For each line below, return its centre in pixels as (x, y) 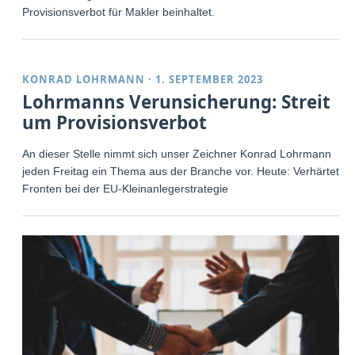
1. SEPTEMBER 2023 (210, 79)
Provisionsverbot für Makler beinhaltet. (119, 11)
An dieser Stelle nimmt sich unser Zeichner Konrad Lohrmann (177, 153)
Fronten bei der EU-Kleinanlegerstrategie (126, 188)
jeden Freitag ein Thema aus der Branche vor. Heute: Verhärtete (184, 171)
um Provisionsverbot (115, 122)
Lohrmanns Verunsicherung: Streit (177, 101)
